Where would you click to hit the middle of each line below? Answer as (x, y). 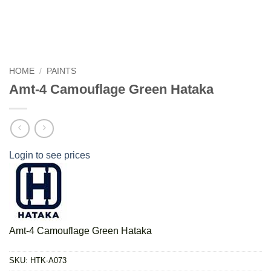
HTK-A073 (48, 261)
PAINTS (62, 71)
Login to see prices (50, 155)
